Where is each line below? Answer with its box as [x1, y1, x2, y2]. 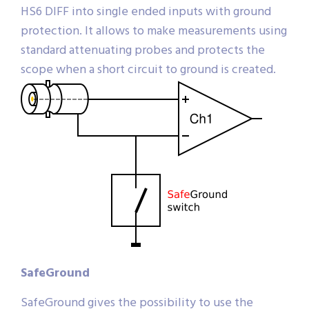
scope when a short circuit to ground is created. [21, 60, 276, 81]
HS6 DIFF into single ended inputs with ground [21, 2, 271, 23]
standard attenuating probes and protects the [21, 41, 265, 61]
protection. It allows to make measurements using [21, 21, 287, 42]
